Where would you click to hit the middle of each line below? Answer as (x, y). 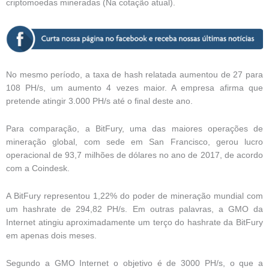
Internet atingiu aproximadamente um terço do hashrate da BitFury (134, 222)
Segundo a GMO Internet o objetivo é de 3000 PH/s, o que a (134, 263)
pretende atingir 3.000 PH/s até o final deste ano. (99, 101)
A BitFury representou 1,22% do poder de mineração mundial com (134, 196)
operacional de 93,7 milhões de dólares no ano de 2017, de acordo (134, 155)
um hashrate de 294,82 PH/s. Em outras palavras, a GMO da (134, 209)
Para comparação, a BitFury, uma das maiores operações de (134, 128)
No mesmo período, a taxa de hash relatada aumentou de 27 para (134, 74)
